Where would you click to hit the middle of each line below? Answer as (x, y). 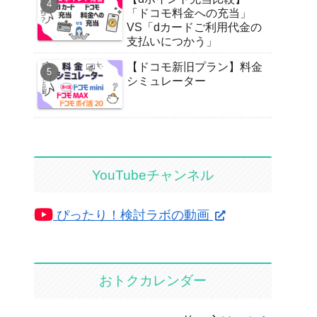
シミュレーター (166, 81)
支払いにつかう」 (172, 42)
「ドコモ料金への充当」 (189, 13)
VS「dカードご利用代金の (194, 28)
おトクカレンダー (153, 281)
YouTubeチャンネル (153, 175)
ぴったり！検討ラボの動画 (133, 215)
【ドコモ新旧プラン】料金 (195, 67)
